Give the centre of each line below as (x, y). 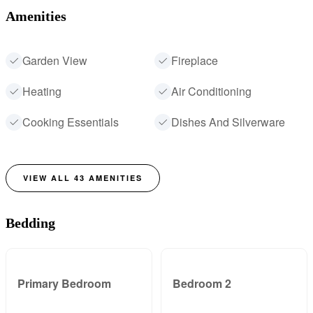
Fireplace (194, 61)
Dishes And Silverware (228, 122)
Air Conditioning (211, 92)
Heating (42, 92)
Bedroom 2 (202, 283)
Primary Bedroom (64, 283)
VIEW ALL (49, 178)
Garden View (55, 61)
